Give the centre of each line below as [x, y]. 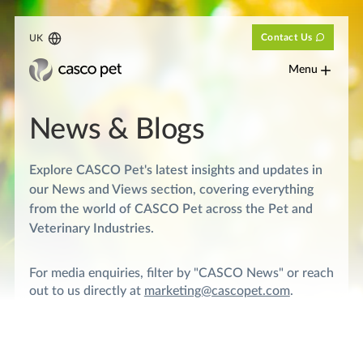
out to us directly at [86, 290]
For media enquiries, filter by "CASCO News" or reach [181, 273]
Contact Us [286, 37]
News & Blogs [117, 129]
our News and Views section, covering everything [171, 189]
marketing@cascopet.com [217, 290]
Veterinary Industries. [91, 228]
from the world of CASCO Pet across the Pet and [171, 209]
